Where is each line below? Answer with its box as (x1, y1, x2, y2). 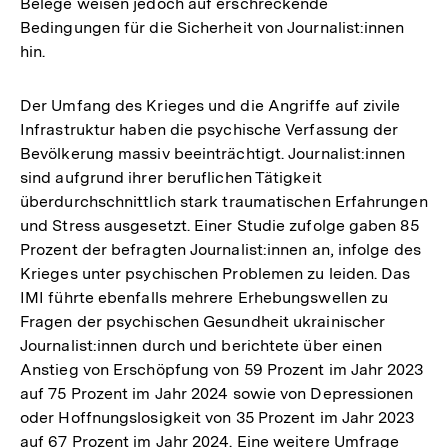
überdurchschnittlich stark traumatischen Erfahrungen (20, 192, 428, 212)
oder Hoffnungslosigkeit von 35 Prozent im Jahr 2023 (20, 408, 415, 428)
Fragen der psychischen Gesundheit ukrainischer (20, 312, 386, 332)
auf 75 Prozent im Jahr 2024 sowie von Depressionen (20, 384, 414, 404)
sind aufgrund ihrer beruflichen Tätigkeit (20, 168, 322, 188)
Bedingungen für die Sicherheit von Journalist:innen (20, 18, 405, 38)
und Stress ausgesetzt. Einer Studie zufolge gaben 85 (20, 216, 419, 236)
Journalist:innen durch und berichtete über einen (20, 336, 383, 356)
